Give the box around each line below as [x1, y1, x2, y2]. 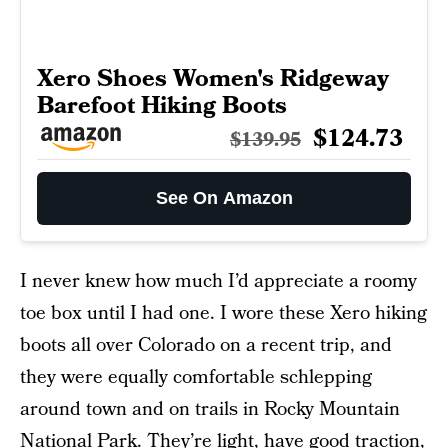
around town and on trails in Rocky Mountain [20, 395, 400, 423]
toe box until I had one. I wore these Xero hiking [20, 299, 427, 327]
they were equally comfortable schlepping [20, 363, 372, 391]
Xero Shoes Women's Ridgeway [37, 61, 389, 95]
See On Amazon [155, 187, 293, 208]
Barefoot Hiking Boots [37, 88, 287, 122]
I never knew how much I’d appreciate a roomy [20, 267, 417, 295]
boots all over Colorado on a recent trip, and [20, 331, 392, 359]
